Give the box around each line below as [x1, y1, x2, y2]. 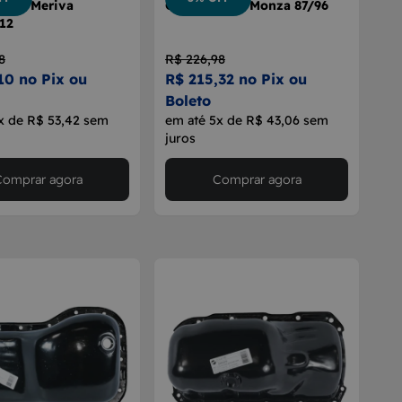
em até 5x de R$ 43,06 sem [165, 112, 328, 128]
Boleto [165, 92, 211, 109]
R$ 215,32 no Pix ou [165, 70, 307, 88]
